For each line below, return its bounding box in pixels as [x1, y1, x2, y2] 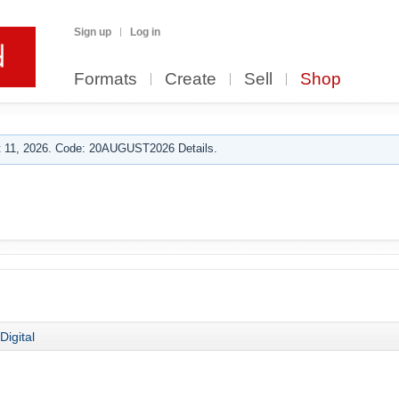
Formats [74, 69, 137, 88]
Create [165, 69, 216, 88]
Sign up [74, 26, 111, 38]
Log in [130, 26, 160, 38]
